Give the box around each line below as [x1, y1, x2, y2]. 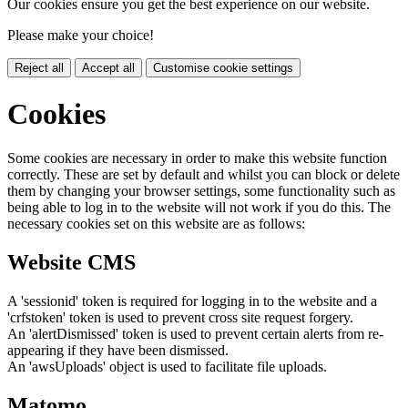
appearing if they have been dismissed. [7, 342, 229, 358]
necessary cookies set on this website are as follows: [7, 216, 305, 232]
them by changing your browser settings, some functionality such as [7, 183, 395, 199]
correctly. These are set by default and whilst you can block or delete [7, 167, 400, 183]
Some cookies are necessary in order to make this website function [7, 150, 387, 167]
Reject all [15, 61, 64, 76]
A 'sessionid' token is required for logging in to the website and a [7, 292, 377, 309]
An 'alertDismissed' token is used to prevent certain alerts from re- [7, 325, 383, 342]
